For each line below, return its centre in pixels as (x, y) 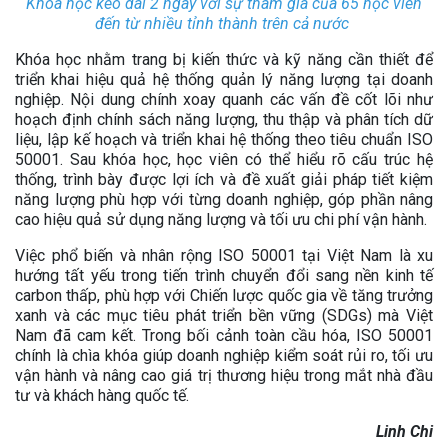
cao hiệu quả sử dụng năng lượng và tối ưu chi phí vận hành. (221, 219)
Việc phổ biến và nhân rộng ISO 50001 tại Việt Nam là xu (224, 255)
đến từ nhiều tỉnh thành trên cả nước (224, 23)
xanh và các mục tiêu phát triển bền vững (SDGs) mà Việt (224, 315)
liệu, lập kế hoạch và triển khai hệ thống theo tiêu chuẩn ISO (224, 139)
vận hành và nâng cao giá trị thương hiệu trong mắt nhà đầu (224, 375)
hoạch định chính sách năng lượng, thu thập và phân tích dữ (224, 119)
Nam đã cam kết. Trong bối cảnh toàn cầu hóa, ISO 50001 (224, 335)
